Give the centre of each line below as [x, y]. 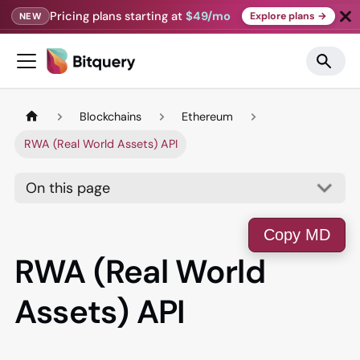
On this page [68, 188]
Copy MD [297, 235]
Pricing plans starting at [118, 16]
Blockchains [111, 116]
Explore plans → [288, 16]
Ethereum [208, 116]
